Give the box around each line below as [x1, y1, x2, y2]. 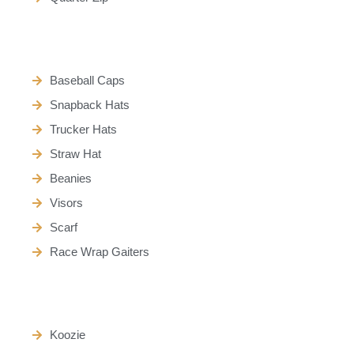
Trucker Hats [49, 122, 117, 136]
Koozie [49, 328, 85, 341]
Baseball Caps [49, 73, 125, 87]
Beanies [49, 171, 92, 185]
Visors [49, 196, 83, 209]
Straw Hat [49, 147, 101, 160]
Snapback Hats [49, 98, 130, 111]
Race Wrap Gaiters [49, 245, 149, 258]
